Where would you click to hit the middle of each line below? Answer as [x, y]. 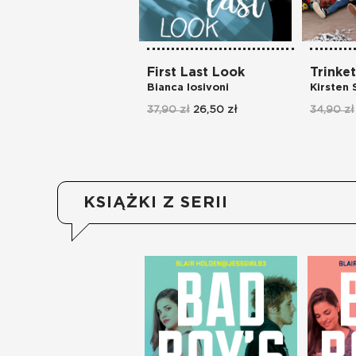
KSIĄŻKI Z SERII [156, 203]
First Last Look [196, 73]
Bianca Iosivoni [188, 88]
